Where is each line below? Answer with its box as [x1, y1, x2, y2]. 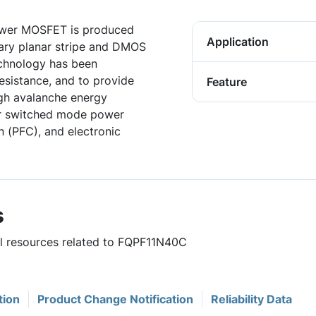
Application [207, 35, 269, 49]
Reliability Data [211, 292, 292, 306]
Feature [207, 75, 247, 89]
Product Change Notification [37, 292, 193, 306]
